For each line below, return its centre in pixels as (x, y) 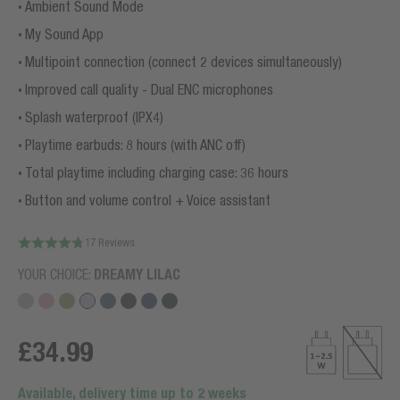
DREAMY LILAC (137, 275)
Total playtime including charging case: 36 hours (157, 172)
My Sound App (66, 34)
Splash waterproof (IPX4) (94, 117)
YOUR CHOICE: (56, 274)
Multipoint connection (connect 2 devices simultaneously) (183, 62)
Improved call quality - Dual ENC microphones (149, 89)
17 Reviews (110, 242)
